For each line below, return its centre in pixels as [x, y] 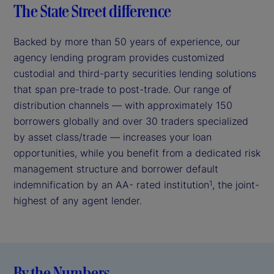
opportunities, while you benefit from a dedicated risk [137, 153]
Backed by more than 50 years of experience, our [127, 41]
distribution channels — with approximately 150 [123, 105]
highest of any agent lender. [78, 200]
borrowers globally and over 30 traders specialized [131, 121]
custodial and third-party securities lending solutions [135, 73]
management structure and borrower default [116, 168]
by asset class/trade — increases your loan [113, 137]
